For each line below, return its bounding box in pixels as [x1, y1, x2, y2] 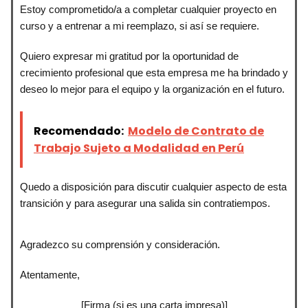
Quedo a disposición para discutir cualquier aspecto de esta [20, 180, 287, 192]
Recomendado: [34, 122, 124, 139]
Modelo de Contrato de [128, 122, 264, 139]
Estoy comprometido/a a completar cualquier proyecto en [20, 3, 276, 15]
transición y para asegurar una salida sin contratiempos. [20, 197, 270, 209]
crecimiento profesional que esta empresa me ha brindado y [20, 66, 288, 78]
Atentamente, [20, 268, 80, 280]
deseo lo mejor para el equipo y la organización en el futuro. [20, 82, 285, 95]
